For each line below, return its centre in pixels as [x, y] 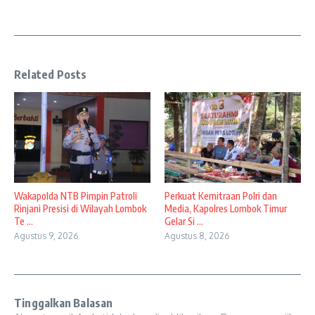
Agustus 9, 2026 [46, 236]
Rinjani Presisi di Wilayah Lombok [80, 208]
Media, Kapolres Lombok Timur [226, 208]
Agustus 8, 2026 [197, 236]
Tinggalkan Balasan [64, 303]
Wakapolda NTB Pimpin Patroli [76, 195]
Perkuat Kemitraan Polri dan [221, 195]
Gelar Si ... [184, 221]
